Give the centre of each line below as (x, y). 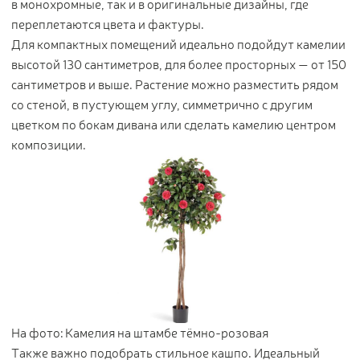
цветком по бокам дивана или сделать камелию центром (174, 125)
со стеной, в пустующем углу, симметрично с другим (162, 104)
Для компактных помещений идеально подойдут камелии (178, 44)
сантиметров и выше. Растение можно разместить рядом (175, 84)
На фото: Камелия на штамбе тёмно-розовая (140, 333)
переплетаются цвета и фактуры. (108, 24)
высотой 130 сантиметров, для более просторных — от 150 (179, 64)
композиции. (49, 145)
